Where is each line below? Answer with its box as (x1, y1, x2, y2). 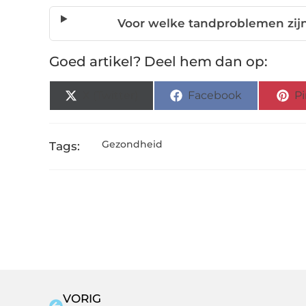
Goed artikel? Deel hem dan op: (49, 53, 268, 70)
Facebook (188, 89, 242, 102)
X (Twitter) (83, 89, 139, 102)
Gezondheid (101, 138, 163, 151)
